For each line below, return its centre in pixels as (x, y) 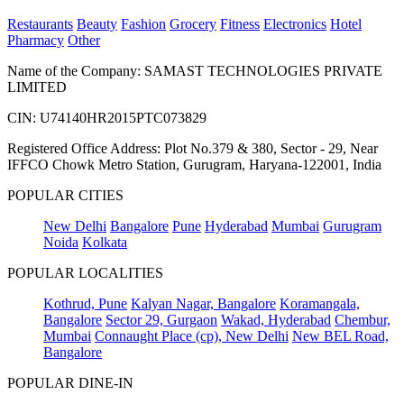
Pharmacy (36, 40)
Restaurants (40, 23)
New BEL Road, (340, 335)
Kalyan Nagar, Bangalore (203, 303)
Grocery (193, 23)
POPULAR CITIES (65, 195)
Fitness (240, 23)
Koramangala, (320, 303)
